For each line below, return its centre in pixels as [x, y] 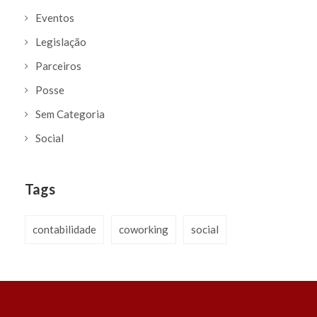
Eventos [55, 17]
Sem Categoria [70, 114]
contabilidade [64, 229]
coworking [144, 229]
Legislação [61, 41]
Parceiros [58, 65]
